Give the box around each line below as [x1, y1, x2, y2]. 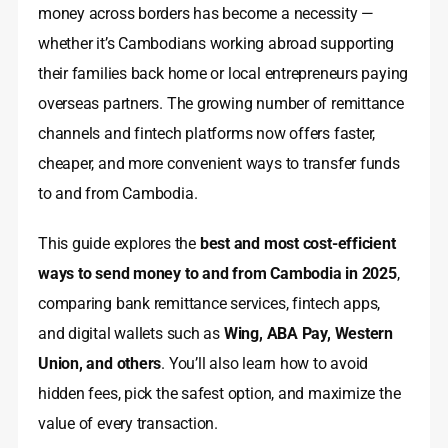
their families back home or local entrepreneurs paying [38, 64, 409, 84]
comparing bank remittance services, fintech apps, [38, 294, 381, 314]
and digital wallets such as [38, 324, 224, 344]
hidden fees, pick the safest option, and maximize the [38, 384, 401, 404]
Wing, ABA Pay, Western [223, 324, 394, 344]
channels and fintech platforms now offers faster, [38, 124, 376, 144]
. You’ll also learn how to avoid [161, 354, 369, 374]
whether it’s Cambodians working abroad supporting [38, 34, 395, 54]
